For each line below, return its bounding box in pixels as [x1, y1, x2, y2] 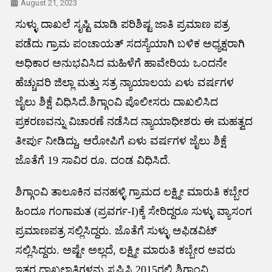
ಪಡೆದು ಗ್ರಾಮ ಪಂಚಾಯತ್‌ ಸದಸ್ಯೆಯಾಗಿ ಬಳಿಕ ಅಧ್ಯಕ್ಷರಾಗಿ [15, 38, 245, 50]
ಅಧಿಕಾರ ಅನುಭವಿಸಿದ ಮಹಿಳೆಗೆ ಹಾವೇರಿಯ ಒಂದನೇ [15, 57, 227, 70]
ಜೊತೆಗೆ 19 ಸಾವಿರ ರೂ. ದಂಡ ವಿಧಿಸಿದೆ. [15, 154, 171, 167]
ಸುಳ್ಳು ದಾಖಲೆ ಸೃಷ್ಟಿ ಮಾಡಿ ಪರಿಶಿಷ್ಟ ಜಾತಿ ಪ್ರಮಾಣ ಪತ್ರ [15, 18, 229, 31]
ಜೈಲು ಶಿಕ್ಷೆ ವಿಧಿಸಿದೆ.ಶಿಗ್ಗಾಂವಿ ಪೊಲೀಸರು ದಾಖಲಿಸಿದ [15, 96, 218, 109]
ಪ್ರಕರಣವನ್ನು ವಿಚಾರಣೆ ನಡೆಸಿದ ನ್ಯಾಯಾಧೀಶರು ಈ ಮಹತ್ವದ [15, 115, 253, 128]
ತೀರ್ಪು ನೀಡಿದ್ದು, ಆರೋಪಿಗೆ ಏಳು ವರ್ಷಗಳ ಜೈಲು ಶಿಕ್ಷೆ [15, 135, 226, 148]
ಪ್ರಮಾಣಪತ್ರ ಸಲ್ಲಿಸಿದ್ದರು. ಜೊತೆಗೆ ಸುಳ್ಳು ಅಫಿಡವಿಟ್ [15, 225, 217, 237]
